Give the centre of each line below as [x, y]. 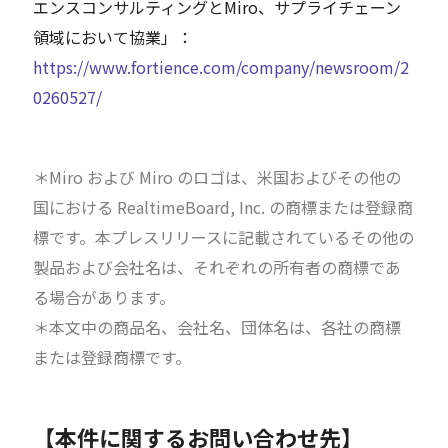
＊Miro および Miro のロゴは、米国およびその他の [217, 177]
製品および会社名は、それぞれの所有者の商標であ [217, 267]
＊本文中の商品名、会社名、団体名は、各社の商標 [217, 327]
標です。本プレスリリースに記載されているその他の [224, 237]
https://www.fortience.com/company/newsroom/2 [221, 67]
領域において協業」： [113, 37]
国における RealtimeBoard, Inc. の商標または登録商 [223, 207]
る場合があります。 [104, 297]
